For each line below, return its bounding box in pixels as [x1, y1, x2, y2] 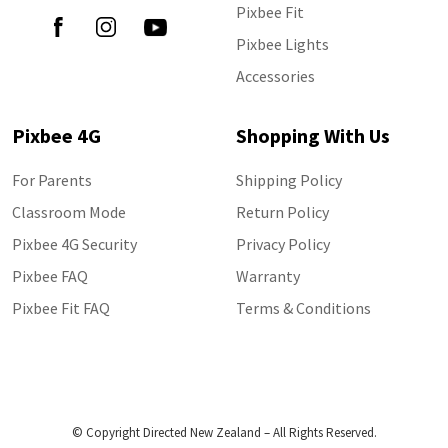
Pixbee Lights [236, 34, 329, 54]
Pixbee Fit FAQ [12, 298, 110, 318]
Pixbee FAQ [12, 266, 88, 286]
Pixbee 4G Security [12, 234, 137, 254]
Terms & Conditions [236, 298, 371, 318]
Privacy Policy [236, 234, 330, 254]
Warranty [236, 266, 300, 286]
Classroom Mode [12, 202, 126, 222]
